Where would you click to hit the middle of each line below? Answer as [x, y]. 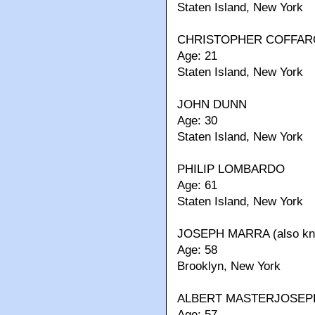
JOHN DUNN [212, 105]
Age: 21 [197, 56]
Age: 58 [197, 250]
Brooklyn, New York [229, 266]
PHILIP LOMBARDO [231, 169]
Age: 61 [197, 186]
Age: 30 [197, 121]
